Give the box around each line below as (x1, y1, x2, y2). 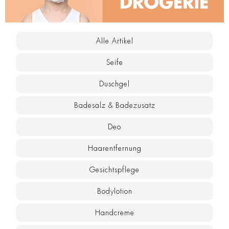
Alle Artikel (96, 37, 133, 45)
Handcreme (95, 209, 134, 217)
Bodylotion (97, 188, 132, 195)
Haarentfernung (87, 145, 142, 152)
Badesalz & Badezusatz (74, 102, 155, 109)
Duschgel (99, 80, 130, 88)
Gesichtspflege (89, 166, 140, 174)
